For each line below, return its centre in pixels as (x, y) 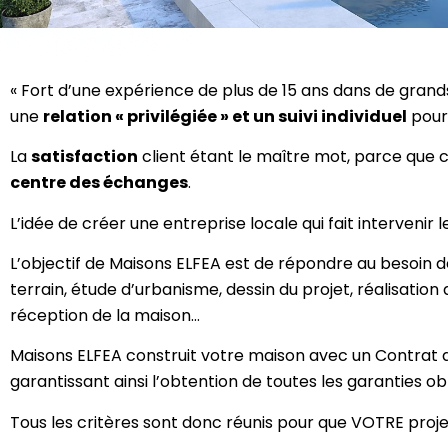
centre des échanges (99, 183)
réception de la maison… (105, 315)
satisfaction (84, 157)
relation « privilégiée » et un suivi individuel (225, 116)
